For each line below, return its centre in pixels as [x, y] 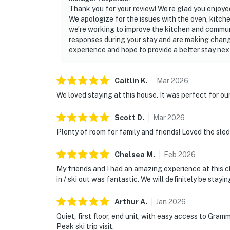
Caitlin [127, 81]
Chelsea [130, 155]
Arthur [127, 202]
